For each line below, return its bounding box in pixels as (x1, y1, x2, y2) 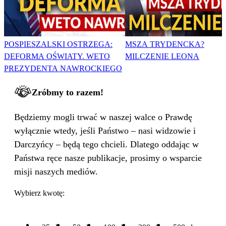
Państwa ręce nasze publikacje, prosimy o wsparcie (14, 153, 202, 163)
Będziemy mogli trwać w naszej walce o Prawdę (14, 112, 192, 123)
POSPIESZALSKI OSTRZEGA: (4, 40, 112, 49)
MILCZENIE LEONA (125, 52, 199, 61)
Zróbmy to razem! (32, 87, 103, 98)
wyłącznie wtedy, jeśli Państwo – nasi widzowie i (14, 126, 196, 136)
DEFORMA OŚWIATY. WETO (4, 52, 110, 61)
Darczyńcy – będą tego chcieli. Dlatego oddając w (14, 139, 199, 150)
